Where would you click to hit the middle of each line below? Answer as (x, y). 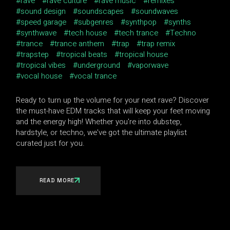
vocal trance (95, 76)
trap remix (158, 43)
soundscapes (101, 11)
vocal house (42, 76)
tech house (88, 33)
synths (180, 22)
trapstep (35, 54)
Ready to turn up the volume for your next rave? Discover (113, 100)
